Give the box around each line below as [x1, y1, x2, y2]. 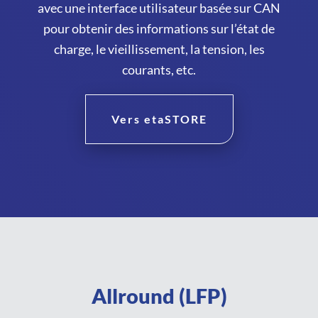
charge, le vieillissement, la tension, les [53, 40, 265, 57]
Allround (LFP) [91, 283, 227, 308]
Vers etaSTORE [111, 111, 207, 126]
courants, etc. [122, 61, 196, 77]
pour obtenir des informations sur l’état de [43, 20, 275, 36]
